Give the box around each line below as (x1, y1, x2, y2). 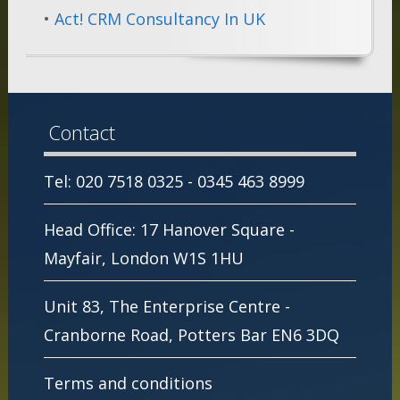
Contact (47, 119, 115, 146)
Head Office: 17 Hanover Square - (43, 219, 295, 241)
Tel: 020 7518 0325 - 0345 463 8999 (43, 171, 304, 193)
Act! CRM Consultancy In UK (54, 8, 265, 30)
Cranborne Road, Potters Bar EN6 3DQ (43, 324, 339, 346)
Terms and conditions (43, 372, 212, 395)
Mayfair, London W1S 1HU (43, 247, 244, 270)
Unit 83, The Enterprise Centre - (43, 296, 290, 318)
